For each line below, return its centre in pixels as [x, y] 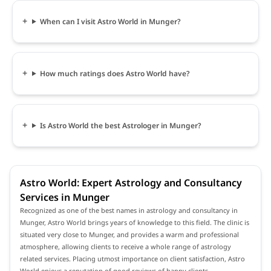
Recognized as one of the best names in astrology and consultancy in [129, 210]
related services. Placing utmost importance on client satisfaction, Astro [132, 258]
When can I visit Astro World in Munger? [110, 21]
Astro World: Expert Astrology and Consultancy [131, 182]
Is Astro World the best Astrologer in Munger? [120, 125]
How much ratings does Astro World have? [115, 73]
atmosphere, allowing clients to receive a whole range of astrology [126, 246]
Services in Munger [65, 197]
